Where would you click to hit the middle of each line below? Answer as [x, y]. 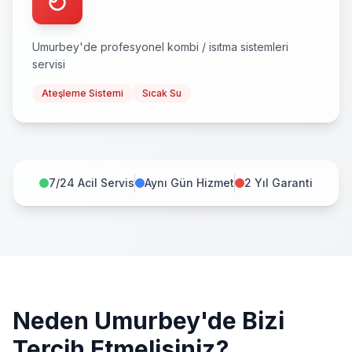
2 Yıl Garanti [279, 183]
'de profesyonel [123, 47]
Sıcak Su [162, 93]
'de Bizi [242, 321]
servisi [49, 64]
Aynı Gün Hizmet [189, 183]
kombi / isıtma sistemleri [228, 47]
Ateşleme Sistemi [82, 93]
